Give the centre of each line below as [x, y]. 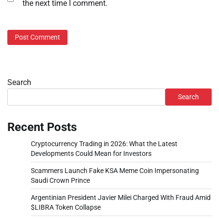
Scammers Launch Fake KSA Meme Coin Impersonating [115, 171]
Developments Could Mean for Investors [91, 154]
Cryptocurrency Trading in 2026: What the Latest [104, 144]
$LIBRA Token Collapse [66, 208]
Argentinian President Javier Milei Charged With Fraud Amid [121, 198]
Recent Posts [42, 127]
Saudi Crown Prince [60, 181]
